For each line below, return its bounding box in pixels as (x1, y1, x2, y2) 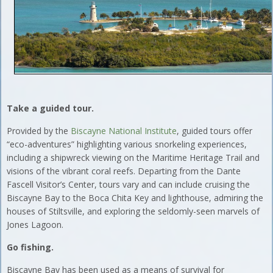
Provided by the (7, 124, 71, 136)
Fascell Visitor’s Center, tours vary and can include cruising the (7, 178, 250, 190)
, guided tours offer (177, 124, 253, 136)
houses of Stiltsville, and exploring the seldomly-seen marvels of (7, 205, 260, 217)
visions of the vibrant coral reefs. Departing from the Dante (7, 165, 241, 177)
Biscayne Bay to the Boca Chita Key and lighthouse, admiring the (7, 191, 264, 204)
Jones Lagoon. (7, 218, 64, 230)
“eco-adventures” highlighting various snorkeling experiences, (7, 138, 247, 150)
